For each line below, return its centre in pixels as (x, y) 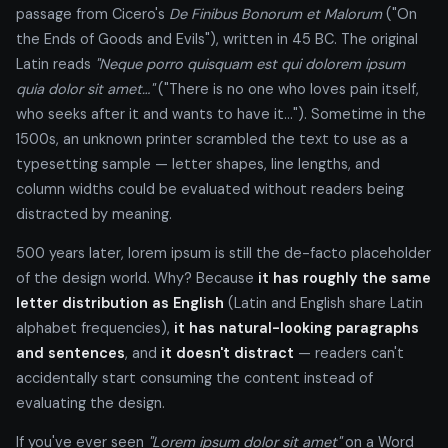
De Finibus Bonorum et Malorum (275, 13)
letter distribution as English (120, 302)
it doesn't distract (227, 352)
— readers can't (349, 352)
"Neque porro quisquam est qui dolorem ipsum (250, 63)
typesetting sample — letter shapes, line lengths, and (198, 163)
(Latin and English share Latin (323, 302)
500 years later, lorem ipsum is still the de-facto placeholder (223, 252)
